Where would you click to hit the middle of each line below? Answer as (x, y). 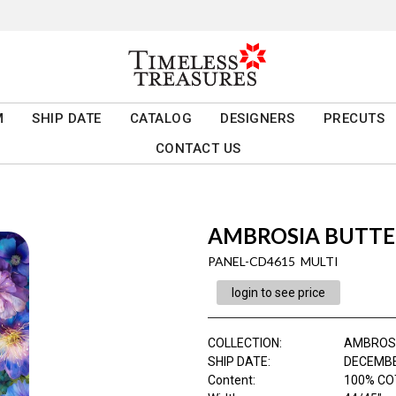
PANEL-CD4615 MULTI (273, 262)
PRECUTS (354, 119)
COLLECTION (243, 343)
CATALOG (161, 119)
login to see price (278, 293)
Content (230, 381)
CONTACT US (198, 149)
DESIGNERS (258, 119)
